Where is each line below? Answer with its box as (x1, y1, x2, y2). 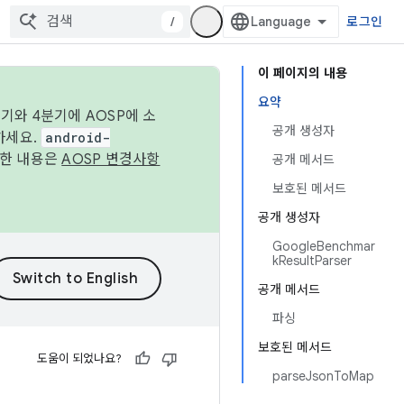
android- (45, 129, 111, 146)
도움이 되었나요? (37, 351, 122, 366)
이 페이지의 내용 (258, 65, 347, 81)
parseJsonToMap (272, 368, 374, 384)
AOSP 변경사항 (61, 151, 161, 169)
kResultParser (272, 252, 352, 269)
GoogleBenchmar (272, 238, 375, 254)
